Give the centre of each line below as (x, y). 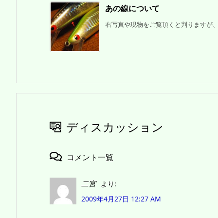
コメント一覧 (90, 157)
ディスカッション (115, 127)
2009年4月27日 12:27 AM (121, 199)
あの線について (132, 8)
